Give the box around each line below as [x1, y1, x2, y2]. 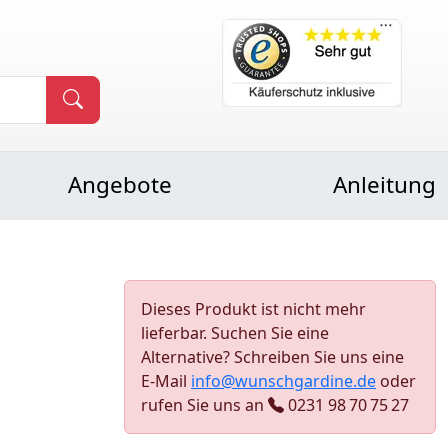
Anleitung [333, 169, 436, 200]
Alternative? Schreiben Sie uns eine [141, 346, 404, 368]
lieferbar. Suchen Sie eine [141, 322, 329, 344]
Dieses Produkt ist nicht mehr [141, 298, 366, 320]
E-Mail [141, 370, 191, 392]
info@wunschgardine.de [191, 370, 376, 392]
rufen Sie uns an [141, 394, 268, 416]
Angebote [68, 169, 172, 200]
